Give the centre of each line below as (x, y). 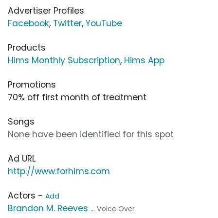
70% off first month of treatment (77, 97)
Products (27, 47)
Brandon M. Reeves (48, 208)
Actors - (27, 195)
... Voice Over (113, 209)
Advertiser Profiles (46, 10)
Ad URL (22, 158)
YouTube (104, 23)
